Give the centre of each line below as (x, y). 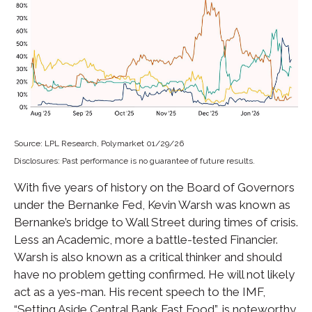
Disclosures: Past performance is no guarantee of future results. (134, 161)
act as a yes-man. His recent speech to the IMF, (140, 291)
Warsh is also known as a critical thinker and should (148, 257)
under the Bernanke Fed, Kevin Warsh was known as (152, 204)
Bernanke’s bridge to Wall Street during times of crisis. (156, 222)
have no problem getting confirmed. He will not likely (154, 274)
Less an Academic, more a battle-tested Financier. (146, 239)
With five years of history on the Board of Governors (154, 187)
